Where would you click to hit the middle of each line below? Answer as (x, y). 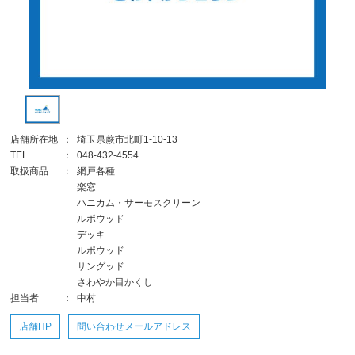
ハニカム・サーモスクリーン (139, 203)
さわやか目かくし (115, 282)
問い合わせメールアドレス (134, 327)
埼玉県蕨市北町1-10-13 (128, 140)
